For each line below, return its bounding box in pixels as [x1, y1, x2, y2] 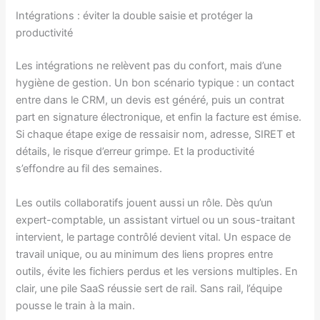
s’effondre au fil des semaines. [16, 162, 163, 176]
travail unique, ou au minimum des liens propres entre [16, 247, 274, 261]
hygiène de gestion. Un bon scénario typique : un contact [16, 76, 295, 90]
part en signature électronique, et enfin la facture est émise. [16, 111, 302, 124]
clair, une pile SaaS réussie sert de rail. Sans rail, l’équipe [16, 281, 283, 295]
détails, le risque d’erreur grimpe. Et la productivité [16, 145, 255, 159]
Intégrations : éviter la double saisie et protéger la [16, 9, 254, 23]
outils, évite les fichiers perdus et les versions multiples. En [16, 264, 299, 278]
